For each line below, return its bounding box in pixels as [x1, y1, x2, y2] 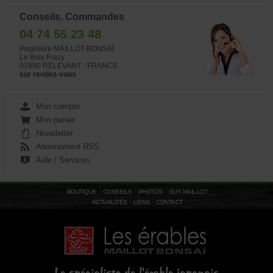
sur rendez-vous [19, 70, 76, 79]
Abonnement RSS [36, 142, 99, 151]
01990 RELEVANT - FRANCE [19, 62, 118, 70]
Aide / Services [36, 155, 90, 165]
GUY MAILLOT [168, 188, 208, 195]
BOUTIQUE [66, 188, 97, 195]
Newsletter [36, 129, 73, 138]
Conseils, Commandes [19, 12, 124, 22]
